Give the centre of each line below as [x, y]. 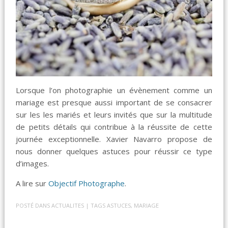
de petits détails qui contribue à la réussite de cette [114, 127]
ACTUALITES [68, 205]
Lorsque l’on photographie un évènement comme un [114, 90]
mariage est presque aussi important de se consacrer [114, 103]
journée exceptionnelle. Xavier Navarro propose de [114, 139]
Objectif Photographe [87, 183]
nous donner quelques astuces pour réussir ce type [114, 151]
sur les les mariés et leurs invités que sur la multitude [114, 115]
